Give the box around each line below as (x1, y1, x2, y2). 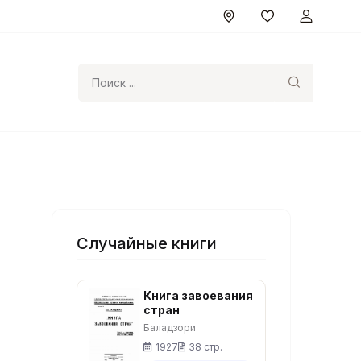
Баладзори (143, 322, 197, 334)
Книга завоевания (143, 288, 254, 302)
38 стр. (189, 341, 223, 353)
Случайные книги (77, 234, 218, 253)
